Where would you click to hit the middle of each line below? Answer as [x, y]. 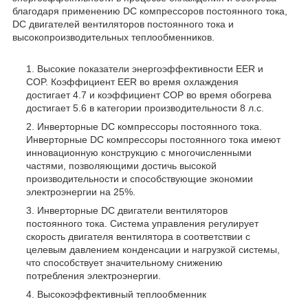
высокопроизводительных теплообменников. [113, 37]
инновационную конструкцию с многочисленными [139, 152]
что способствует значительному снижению [124, 262]
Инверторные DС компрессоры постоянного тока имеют [153, 139]
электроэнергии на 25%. [81, 191]
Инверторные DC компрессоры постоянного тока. [150, 126]
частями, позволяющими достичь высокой [121, 165]
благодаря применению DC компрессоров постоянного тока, [150, 11]
